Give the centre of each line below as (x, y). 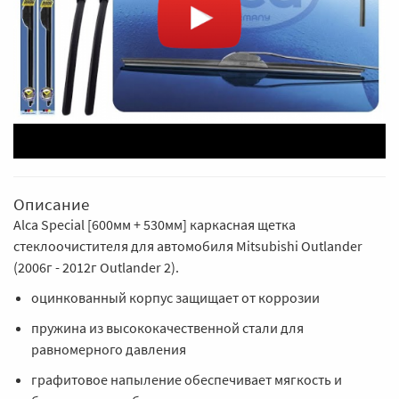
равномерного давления (109, 349)
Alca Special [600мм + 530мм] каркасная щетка (155, 224)
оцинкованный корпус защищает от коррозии (175, 297)
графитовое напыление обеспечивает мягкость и (187, 379)
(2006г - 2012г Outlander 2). (96, 267)
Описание (51, 204)
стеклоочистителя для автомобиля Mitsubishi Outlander (188, 245)
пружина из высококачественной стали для (167, 327)
